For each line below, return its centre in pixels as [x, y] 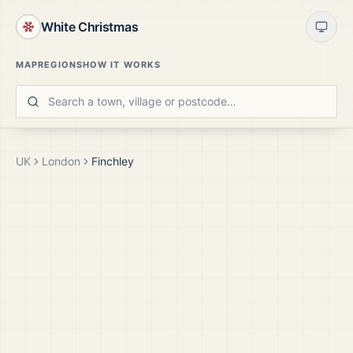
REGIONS [60, 65]
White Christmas [90, 27]
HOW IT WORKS [121, 65]
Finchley [113, 161]
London [61, 161]
